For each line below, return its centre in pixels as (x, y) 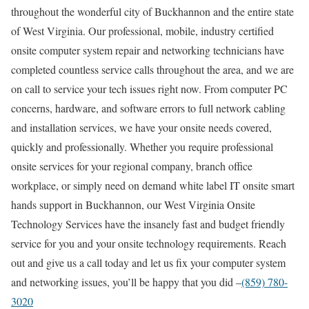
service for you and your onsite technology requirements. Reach (149, 243)
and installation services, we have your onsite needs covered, (141, 128)
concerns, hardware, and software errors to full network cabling (148, 108)
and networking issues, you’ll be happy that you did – (126, 282)
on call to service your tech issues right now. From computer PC (149, 89)
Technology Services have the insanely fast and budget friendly (148, 224)
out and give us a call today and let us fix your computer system (148, 263)
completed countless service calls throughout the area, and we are (152, 70)
